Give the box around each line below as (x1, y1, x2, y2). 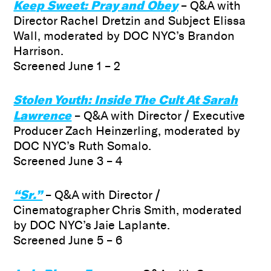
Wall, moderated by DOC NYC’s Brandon (13, 28, 235, 44)
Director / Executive (137, 108, 246, 123)
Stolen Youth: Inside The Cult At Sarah (13, 92, 238, 108)
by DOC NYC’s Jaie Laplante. (13, 218, 171, 233)
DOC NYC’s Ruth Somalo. (13, 139, 152, 154)
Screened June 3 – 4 (13, 154, 123, 169)
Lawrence (13, 108, 72, 123)
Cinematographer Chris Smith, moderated (13, 203, 243, 218)
